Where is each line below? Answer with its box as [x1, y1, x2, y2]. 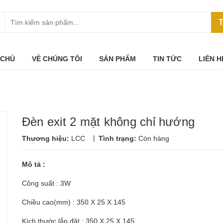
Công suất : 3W [22, 179, 71, 187]
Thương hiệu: [22, 134, 71, 142]
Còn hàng [138, 134, 169, 142]
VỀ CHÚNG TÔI [32, 55, 82, 63]
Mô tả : [22, 160, 45, 168]
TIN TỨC [153, 55, 182, 63]
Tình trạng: [99, 134, 138, 142]
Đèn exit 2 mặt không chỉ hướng [22, 115, 195, 128]
